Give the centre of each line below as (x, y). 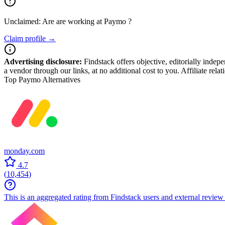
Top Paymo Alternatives (42, 80)
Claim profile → (30, 38)
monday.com (24, 151)
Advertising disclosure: (43, 62)
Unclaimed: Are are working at (54, 21)
